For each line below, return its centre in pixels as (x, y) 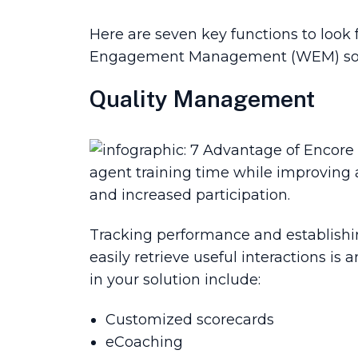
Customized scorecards (190, 319)
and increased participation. (190, 195)
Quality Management (202, 98)
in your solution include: (175, 279)
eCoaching (144, 342)
